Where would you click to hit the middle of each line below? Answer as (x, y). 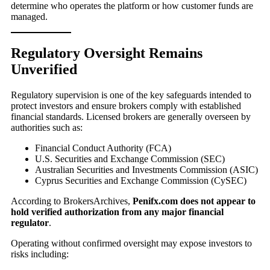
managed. (29, 17)
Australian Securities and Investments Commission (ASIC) (146, 170)
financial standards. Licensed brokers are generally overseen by (131, 117)
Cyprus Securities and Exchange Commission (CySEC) (141, 181)
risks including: (40, 254)
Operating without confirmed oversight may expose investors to (131, 243)
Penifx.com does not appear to (194, 201)
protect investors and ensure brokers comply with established (126, 106)
